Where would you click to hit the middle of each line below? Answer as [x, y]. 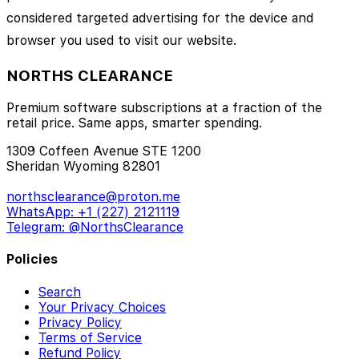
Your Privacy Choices [102, 307]
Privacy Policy [80, 322]
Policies [32, 260]
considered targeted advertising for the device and [160, 18]
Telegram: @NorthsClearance [95, 228]
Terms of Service [90, 337]
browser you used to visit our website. [121, 40]
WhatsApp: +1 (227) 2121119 [93, 212]
